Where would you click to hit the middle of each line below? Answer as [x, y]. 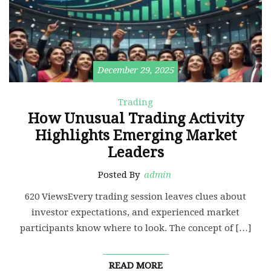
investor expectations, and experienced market [135, 213]
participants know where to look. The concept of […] [135, 228]
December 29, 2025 [135, 70]
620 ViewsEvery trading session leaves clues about [135, 197]
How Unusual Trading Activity [135, 119]
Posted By [120, 175]
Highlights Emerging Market [135, 136]
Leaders [135, 153]
